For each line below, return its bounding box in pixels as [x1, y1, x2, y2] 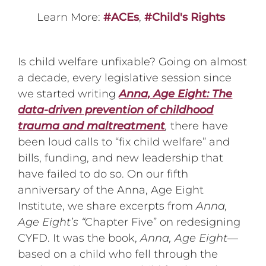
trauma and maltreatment [18, 119, 166, 132]
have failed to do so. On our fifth [18, 167, 189, 180]
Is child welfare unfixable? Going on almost [18, 55, 248, 68]
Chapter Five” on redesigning [85, 215, 241, 229]
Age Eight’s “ [18, 215, 85, 229]
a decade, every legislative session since [18, 71, 232, 84]
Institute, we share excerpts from [18, 199, 197, 213]
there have [167, 119, 229, 132]
